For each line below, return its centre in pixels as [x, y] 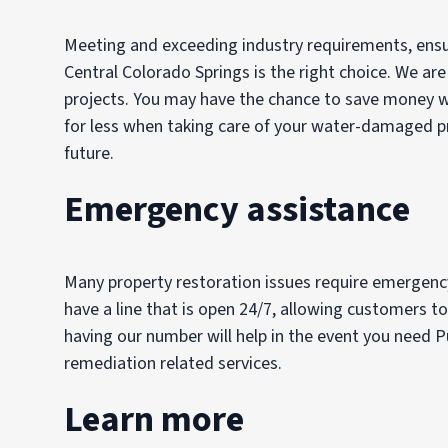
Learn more [154, 415]
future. [89, 149]
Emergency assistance [237, 205]
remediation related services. [173, 359]
